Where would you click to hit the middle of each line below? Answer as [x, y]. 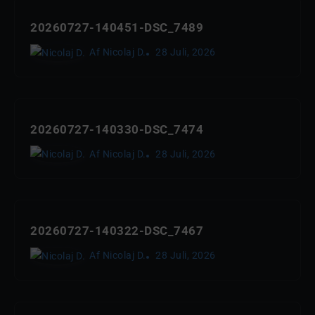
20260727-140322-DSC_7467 [117, 231]
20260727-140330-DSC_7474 [117, 129]
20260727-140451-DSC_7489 [117, 28]
